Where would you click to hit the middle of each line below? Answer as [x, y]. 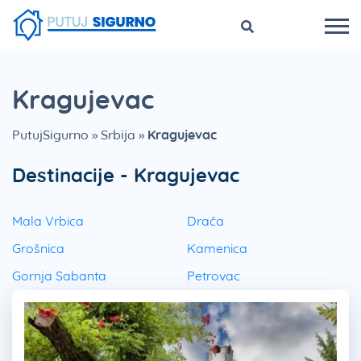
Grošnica [38, 249]
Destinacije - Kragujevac [126, 175]
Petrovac [214, 276]
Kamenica [217, 249]
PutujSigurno [50, 135]
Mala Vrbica [48, 221]
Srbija [118, 135]
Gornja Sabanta [59, 276]
